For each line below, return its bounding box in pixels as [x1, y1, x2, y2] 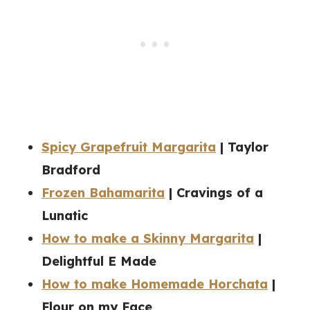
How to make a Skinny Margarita [42, 230, 254, 247]
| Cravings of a [165, 185, 263, 201]
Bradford [42, 162, 100, 179]
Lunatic [42, 208, 88, 224]
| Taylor [216, 139, 268, 156]
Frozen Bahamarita [42, 185, 165, 201]
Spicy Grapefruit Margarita [42, 139, 216, 156]
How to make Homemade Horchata [42, 276, 268, 293]
